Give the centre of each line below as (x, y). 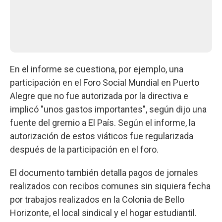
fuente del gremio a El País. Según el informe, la (103, 122)
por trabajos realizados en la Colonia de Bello (97, 199)
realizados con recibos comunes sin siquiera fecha (110, 186)
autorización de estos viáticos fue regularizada (102, 136)
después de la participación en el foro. (84, 149)
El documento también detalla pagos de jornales (104, 172)
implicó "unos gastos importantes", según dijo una (108, 109)
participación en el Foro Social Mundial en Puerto (105, 82)
